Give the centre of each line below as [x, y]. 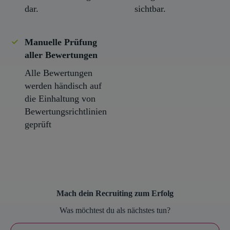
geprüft [38, 124]
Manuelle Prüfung [61, 42]
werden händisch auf [63, 85]
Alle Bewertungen [59, 73]
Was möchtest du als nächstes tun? [115, 210]
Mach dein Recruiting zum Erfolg [115, 193]
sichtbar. [150, 8]
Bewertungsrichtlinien [66, 111]
